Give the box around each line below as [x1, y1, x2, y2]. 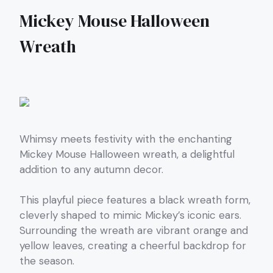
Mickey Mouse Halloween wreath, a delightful [19, 147, 235, 161]
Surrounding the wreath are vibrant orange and [19, 224, 248, 238]
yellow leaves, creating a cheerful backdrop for [19, 239, 246, 253]
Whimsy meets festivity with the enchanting [19, 132, 232, 146]
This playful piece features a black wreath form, [19, 193, 250, 207]
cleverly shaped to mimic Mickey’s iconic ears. [19, 208, 241, 222]
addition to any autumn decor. [19, 162, 163, 176]
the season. [19, 254, 74, 268]
